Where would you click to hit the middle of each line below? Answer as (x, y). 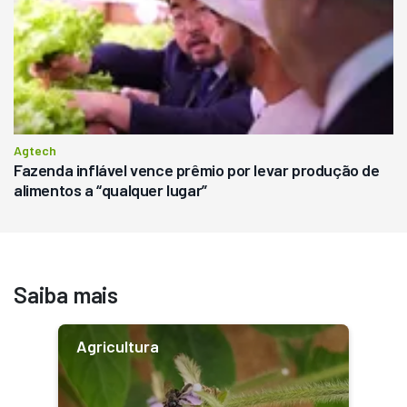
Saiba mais (66, 294)
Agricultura (118, 346)
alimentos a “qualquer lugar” (110, 189)
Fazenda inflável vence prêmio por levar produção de (197, 169)
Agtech (35, 150)
